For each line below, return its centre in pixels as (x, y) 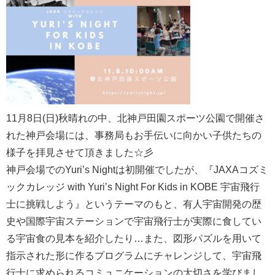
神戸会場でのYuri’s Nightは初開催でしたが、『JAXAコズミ (137, 169)
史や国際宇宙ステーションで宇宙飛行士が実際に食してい (134, 221)
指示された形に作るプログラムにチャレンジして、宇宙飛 (134, 255)
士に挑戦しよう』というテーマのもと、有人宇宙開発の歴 (134, 204)
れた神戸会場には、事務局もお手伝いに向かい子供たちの (134, 135)
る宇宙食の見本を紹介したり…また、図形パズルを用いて (134, 238)
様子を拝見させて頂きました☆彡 (80, 152)
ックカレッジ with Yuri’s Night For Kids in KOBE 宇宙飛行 (133, 187)
